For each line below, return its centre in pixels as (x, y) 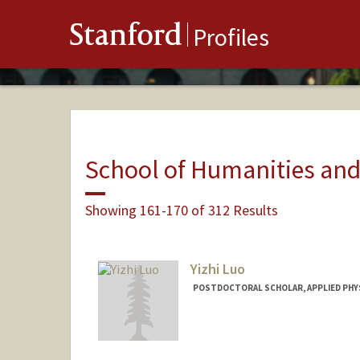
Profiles (231, 37)
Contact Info (225, 329)
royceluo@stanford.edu (249, 345)
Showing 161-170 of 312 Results (181, 210)
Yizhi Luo (217, 269)
